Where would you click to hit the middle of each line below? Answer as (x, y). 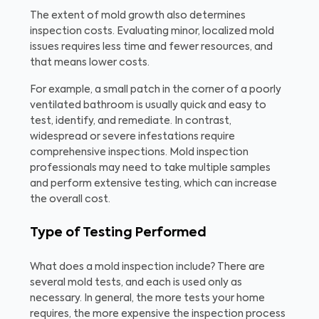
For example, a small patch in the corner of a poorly (156, 89)
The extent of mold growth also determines (138, 15)
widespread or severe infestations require (132, 136)
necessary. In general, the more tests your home (147, 298)
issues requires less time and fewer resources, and (151, 47)
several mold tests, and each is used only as (136, 282)
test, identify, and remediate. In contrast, (131, 121)
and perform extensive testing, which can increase (153, 183)
